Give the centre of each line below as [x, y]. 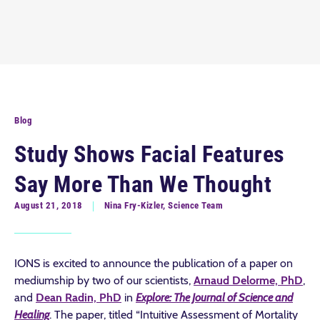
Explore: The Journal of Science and [214, 297]
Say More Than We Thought [143, 184]
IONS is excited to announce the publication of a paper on [154, 263]
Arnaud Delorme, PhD [248, 280]
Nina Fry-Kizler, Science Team [163, 205]
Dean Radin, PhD [79, 297]
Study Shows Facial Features [150, 154]
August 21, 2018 [49, 205]
